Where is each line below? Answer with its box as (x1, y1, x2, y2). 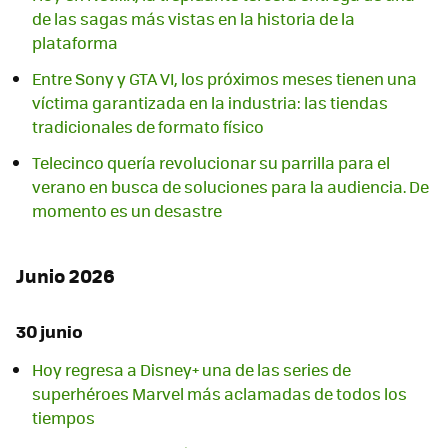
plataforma (32, 31, 118, 55)
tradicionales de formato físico (32, 115, 264, 139)
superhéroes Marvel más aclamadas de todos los (32, 381, 407, 405)
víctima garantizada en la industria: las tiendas (32, 91, 388, 115)
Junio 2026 (16, 261, 115, 289)
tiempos (32, 405, 95, 429)
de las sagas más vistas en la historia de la (32, 7, 355, 31)
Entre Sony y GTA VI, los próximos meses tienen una (32, 67, 417, 91)
